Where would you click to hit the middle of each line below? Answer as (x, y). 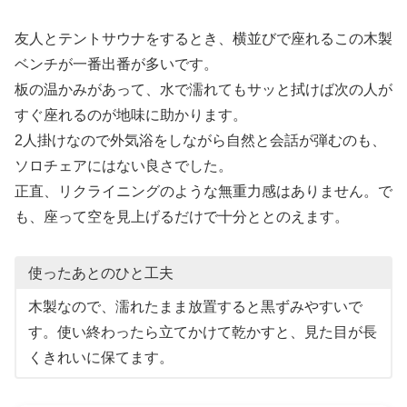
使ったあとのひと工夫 (100, 273)
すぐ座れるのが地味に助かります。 (131, 114)
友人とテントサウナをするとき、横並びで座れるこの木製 (203, 38)
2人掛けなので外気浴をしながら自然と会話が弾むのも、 (200, 140)
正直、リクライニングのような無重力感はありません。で (203, 191)
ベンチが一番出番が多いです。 (116, 64)
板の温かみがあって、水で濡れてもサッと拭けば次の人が (203, 89)
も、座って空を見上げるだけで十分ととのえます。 (182, 216)
